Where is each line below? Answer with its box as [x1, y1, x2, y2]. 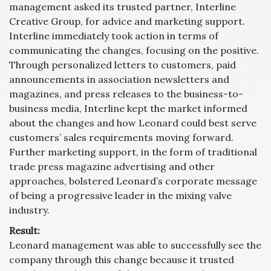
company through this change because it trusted [9, 253, 234, 266]
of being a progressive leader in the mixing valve [9, 189, 232, 201]
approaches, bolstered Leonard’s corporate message [9, 175, 257, 187]
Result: [9, 224, 40, 237]
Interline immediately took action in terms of [9, 30, 218, 42]
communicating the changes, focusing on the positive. [9, 44, 259, 56]
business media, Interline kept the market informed [9, 102, 247, 114]
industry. [9, 204, 50, 216]
